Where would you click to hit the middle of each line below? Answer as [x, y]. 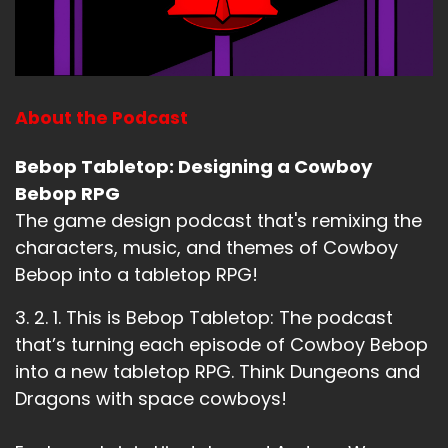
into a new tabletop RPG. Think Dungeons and [217, 371]
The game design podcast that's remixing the [218, 220]
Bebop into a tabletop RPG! [136, 274]
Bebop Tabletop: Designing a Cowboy [193, 166]
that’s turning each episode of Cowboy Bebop [221, 344]
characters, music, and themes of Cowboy [206, 247]
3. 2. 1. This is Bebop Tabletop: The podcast [204, 317]
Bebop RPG [67, 193]
